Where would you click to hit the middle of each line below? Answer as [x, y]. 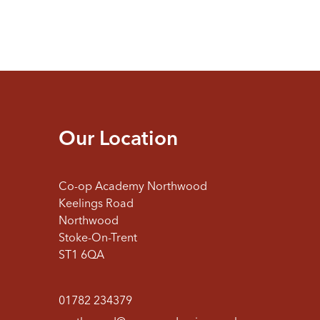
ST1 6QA [81, 256]
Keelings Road [96, 204]
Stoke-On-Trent [98, 239]
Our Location [118, 140]
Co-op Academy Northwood [133, 187]
